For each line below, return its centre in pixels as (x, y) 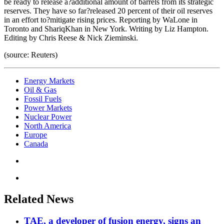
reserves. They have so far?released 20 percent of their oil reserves (108, 10)
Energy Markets (49, 80)
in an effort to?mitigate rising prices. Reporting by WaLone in (101, 19)
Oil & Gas (40, 89)
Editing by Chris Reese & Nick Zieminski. (71, 37)
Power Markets (48, 107)
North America (47, 125)
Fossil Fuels (43, 98)
